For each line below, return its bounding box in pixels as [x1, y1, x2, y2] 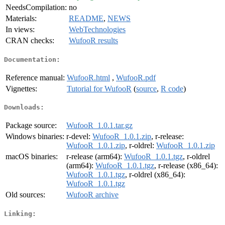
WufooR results [69, 36, 118, 45]
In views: [6, 25, 35, 34]
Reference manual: [6, 73, 65, 82]
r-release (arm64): [66, 152, 124, 161]
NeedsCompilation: [6, 3, 67, 12]
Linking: [4, 209, 36, 217]
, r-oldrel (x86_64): [125, 170, 185, 179]
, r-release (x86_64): [154, 161, 218, 170]
